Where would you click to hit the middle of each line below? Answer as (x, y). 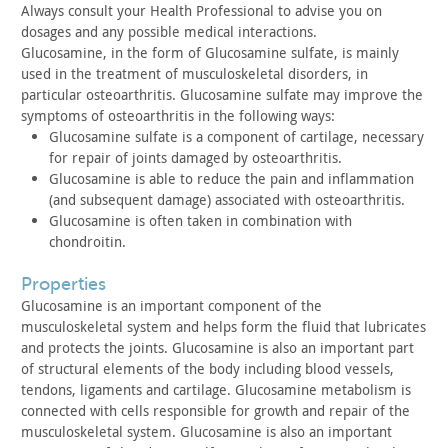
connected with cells (85, 410)
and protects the (73, 347)
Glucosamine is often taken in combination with (200, 220)
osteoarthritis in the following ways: (219, 115)
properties (69, 284)
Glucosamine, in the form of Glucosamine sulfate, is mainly (210, 52)
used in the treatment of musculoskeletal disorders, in (194, 73)
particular (51, 94)
